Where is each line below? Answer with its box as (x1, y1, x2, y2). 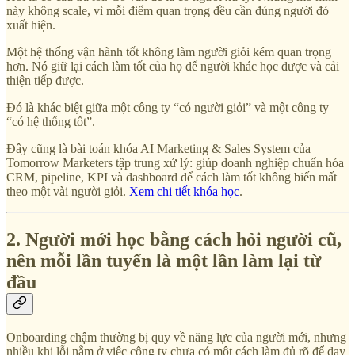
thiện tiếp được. (6, 74, 84, 88)
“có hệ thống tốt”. (6, 115, 95, 129)
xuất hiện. (6, 18, 55, 32)
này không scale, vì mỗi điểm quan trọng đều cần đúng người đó (6, 4, 329, 18)
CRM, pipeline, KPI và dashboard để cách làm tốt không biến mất (6, 170, 337, 185)
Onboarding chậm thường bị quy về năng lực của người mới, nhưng (6, 330, 346, 345)
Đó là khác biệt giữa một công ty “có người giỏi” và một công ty (6, 101, 329, 115)
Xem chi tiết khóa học (129, 185, 239, 199)
